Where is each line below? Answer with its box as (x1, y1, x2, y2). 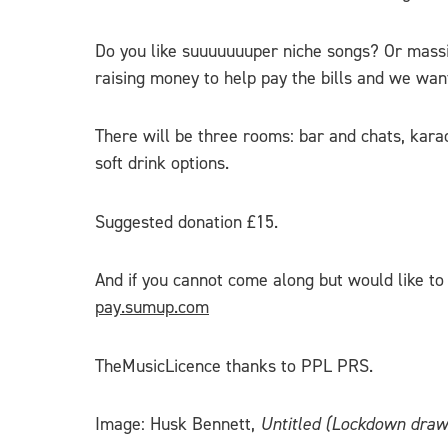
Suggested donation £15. (95, 209, 278, 234)
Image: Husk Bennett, (95, 412, 260, 436)
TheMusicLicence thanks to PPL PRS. (95, 353, 373, 378)
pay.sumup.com (95, 295, 209, 319)
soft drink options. (95, 151, 229, 175)
